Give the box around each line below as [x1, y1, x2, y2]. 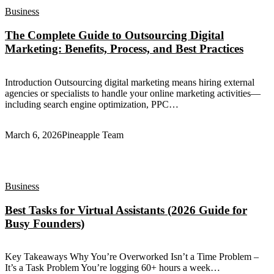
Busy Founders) [5, 217, 84, 230]
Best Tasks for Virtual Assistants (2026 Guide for [5, 203, 247, 217]
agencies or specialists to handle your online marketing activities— [5, 87, 261, 98]
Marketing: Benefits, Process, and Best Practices [5, 42, 243, 56]
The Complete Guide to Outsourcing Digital [5, 29, 224, 42]
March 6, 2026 [5, 129, 62, 140]
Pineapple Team [62, 129, 124, 140]
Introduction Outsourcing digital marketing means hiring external [5, 76, 254, 87]
